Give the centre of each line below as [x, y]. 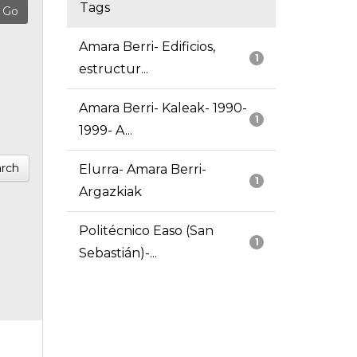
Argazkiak [110, 192]
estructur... [113, 69]
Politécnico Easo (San [146, 231]
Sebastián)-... [118, 253]
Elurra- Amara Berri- [142, 170]
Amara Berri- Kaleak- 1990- [163, 108]
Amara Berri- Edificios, [147, 47]
